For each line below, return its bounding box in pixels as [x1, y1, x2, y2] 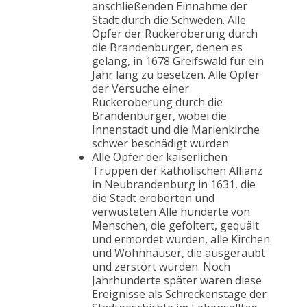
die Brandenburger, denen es [92, 40, 243, 56]
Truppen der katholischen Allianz [92, 163, 262, 179]
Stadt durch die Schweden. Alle [92, 12, 246, 28]
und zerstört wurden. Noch [92, 259, 230, 275]
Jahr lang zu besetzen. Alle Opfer [92, 67, 260, 83]
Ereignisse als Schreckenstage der [92, 286, 267, 302]
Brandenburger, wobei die [92, 108, 227, 124]
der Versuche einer [92, 81, 189, 97]
